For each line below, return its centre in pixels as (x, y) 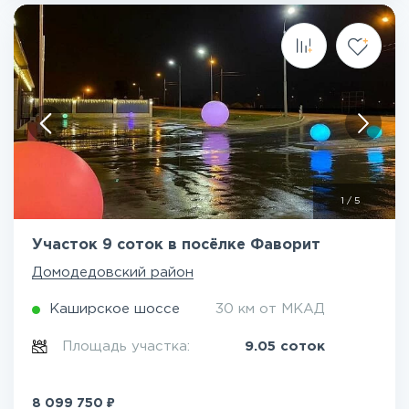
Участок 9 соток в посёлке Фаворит (176, 245)
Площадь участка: (129, 346)
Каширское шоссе (115, 309)
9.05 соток (285, 346)
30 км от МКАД (270, 309)
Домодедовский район (113, 273)
